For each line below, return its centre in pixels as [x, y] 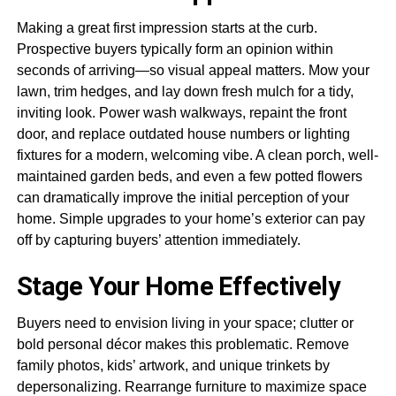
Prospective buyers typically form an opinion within [175, 49]
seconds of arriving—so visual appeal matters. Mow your [193, 70]
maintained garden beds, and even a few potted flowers [189, 176]
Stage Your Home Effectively [178, 286]
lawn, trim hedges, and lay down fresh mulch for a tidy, [185, 91]
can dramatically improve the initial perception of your [183, 197]
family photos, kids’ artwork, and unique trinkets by [173, 365]
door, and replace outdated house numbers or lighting [183, 133]
